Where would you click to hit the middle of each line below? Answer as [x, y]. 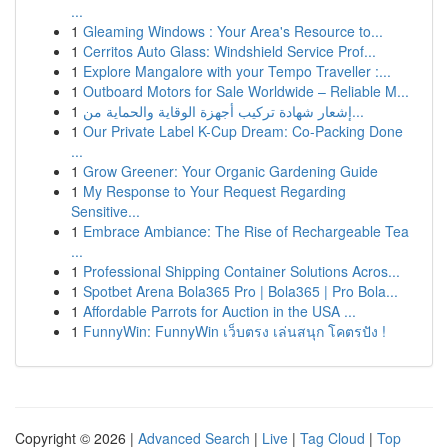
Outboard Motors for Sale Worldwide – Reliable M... [246, 91]
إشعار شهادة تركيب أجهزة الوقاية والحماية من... [358, 111]
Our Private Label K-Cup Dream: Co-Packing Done [243, 131]
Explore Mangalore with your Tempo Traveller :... [237, 71]
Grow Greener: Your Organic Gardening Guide [230, 171]
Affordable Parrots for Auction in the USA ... [219, 311]
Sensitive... [105, 211]
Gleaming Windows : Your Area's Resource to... [233, 31]
